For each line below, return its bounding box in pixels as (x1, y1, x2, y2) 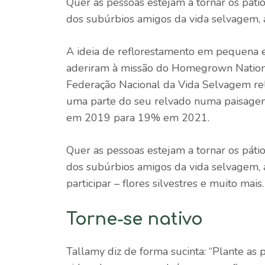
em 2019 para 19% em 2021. (66, 111, 209, 125)
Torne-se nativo (66, 209, 203, 230)
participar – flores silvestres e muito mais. (66, 176, 264, 191)
